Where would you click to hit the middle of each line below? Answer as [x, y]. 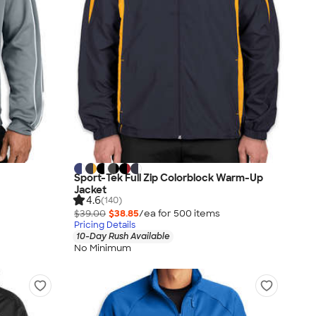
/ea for [156, 214]
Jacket [90, 190]
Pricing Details [105, 225]
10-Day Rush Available [123, 237]
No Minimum [103, 248]
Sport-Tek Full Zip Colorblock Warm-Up [169, 178]
